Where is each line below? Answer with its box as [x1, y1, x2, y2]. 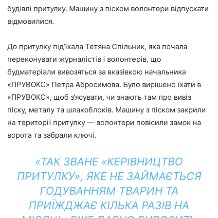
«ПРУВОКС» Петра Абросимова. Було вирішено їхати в [7, 80, 201, 89]
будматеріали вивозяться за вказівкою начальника [7, 67, 186, 76]
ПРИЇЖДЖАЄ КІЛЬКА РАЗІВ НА [29, 199, 189, 212]
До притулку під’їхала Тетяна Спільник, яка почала [7, 42, 187, 51]
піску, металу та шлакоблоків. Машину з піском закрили [7, 105, 206, 114]
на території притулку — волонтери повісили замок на [7, 118, 201, 127]
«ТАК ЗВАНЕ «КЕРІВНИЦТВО [35, 155, 183, 168]
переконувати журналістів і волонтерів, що [7, 54, 161, 64]
